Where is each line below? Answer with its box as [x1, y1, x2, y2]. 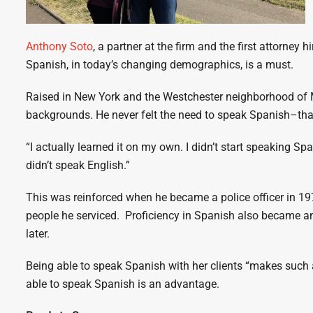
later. [26, 227, 50, 240]
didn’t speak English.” [26, 159, 131, 172]
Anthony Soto [26, 40, 94, 53]
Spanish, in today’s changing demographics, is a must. [26, 58, 297, 71]
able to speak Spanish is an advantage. [26, 277, 223, 291]
